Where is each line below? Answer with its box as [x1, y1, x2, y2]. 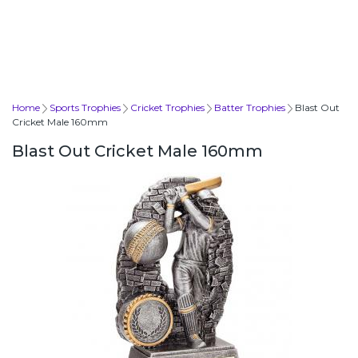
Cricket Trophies [130, 101, 205, 113]
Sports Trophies [50, 101, 121, 113]
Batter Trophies [214, 101, 285, 113]
